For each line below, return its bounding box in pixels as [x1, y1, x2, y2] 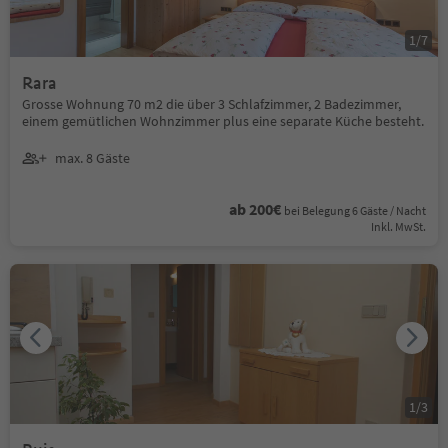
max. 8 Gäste [55, 149, 130, 168]
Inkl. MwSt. [371, 218, 426, 234]
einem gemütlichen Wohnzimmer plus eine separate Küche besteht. [22, 111, 424, 130]
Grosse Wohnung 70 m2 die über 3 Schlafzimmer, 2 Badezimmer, [22, 94, 401, 113]
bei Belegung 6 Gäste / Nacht [284, 202, 426, 218]
